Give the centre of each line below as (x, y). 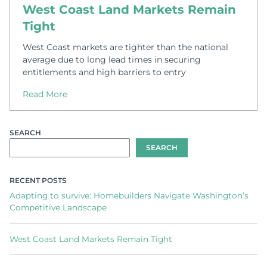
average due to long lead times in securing (112, 59)
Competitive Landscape (58, 208)
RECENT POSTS (38, 181)
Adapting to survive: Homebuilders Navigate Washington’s (129, 196)
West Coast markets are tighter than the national (126, 47)
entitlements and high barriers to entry (105, 72)
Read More (45, 94)
